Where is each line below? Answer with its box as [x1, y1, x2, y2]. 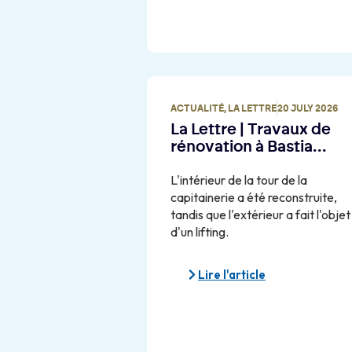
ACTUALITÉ [170, 104, 224, 114]
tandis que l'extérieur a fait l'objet [170, 207, 350, 223]
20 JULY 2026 [277, 104, 338, 114]
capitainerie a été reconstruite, [170, 189, 337, 206]
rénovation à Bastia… [170, 139, 326, 156]
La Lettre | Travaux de [170, 122, 331, 138]
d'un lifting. [170, 224, 229, 240]
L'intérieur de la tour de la [170, 172, 307, 189]
